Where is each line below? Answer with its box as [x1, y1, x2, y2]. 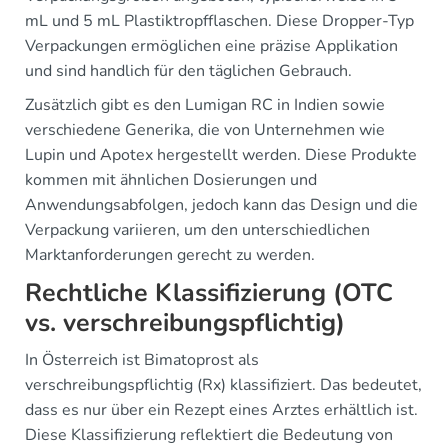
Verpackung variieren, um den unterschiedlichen [25, 218, 370, 241]
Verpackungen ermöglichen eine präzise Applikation [25, 34, 398, 57]
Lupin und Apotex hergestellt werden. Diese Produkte [25, 143, 417, 166]
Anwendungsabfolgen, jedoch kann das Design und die [25, 193, 418, 216]
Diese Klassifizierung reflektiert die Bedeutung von [25, 423, 393, 446]
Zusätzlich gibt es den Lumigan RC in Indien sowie [25, 93, 385, 116]
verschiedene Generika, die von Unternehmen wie [25, 118, 385, 141]
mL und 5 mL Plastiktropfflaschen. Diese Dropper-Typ [25, 9, 414, 32]
